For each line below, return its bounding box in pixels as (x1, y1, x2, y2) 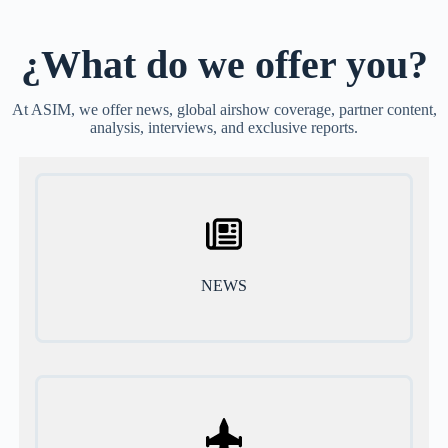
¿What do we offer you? (20, 41, 428, 87)
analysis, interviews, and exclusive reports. (90, 118, 358, 136)
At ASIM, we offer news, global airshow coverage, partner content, (11, 100, 437, 118)
